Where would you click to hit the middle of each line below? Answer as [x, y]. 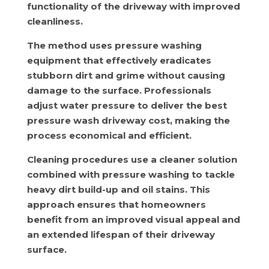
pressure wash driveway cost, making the [128, 120]
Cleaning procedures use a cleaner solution [132, 159]
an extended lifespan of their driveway [121, 234]
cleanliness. [55, 21]
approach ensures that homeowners [116, 204]
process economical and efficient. [109, 135]
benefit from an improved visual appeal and [133, 219]
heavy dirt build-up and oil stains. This [118, 189]
